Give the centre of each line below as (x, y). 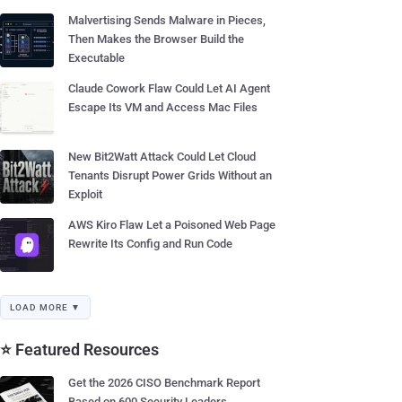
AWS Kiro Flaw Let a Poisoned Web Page (172, 225)
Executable (96, 58)
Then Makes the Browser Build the (156, 39)
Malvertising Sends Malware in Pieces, (167, 20)
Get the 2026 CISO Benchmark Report (164, 383)
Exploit (85, 194)
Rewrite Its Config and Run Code (150, 244)
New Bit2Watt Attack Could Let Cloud (162, 157)
